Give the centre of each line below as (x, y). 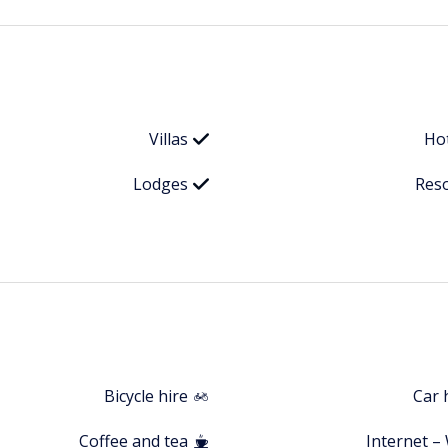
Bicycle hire (146, 396)
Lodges (160, 184)
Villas (168, 139)
